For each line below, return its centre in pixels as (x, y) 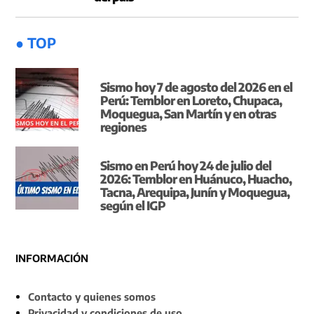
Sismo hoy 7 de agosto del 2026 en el (197, 87)
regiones (124, 127)
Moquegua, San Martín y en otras (189, 113)
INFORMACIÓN (52, 258)
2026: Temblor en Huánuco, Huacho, (196, 178)
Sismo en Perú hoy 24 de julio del (186, 165)
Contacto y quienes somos (92, 296)
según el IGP (133, 205)
